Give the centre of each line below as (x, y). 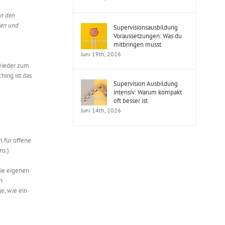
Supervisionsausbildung (146, 27)
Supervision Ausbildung (146, 83)
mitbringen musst (137, 44)
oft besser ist (131, 100)
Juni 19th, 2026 (101, 54)
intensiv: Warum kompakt (148, 92)
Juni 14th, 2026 (101, 110)
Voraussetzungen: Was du (148, 36)
